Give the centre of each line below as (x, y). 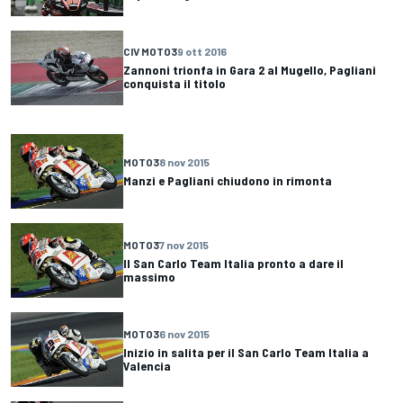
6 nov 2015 (184, 333)
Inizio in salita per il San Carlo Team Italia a (246, 352)
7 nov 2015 (184, 244)
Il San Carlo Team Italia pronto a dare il (233, 263)
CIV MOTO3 (150, 52)
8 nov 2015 (184, 161)
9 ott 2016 (202, 52)
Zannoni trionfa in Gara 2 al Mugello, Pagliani (250, 70)
